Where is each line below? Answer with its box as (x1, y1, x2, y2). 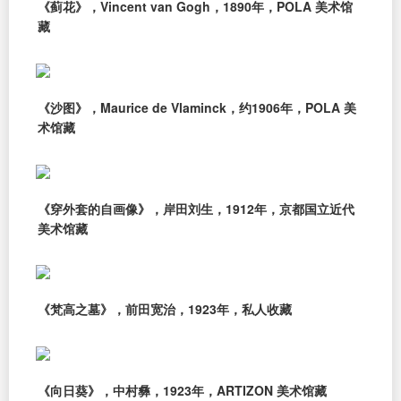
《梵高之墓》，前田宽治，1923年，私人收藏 (38, 300, 292, 319)
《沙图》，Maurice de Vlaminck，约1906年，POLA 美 (38, 98, 356, 117)
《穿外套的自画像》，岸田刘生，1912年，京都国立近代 (38, 199, 354, 218)
